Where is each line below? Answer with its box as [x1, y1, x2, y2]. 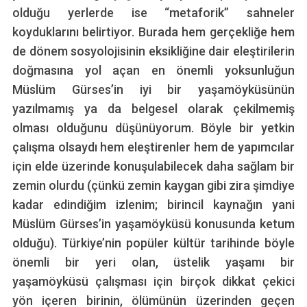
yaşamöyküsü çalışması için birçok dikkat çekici [12, 273, 295, 288]
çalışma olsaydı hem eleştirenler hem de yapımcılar [12, 139, 295, 154]
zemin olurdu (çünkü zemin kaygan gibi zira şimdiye [12, 177, 295, 193]
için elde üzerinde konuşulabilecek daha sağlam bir [12, 158, 295, 173]
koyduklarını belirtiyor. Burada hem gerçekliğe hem [12, 24, 295, 39]
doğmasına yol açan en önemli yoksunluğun [12, 62, 295, 77]
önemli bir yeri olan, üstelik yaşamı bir [12, 254, 295, 269]
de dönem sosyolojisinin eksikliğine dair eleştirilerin [12, 43, 295, 58]
